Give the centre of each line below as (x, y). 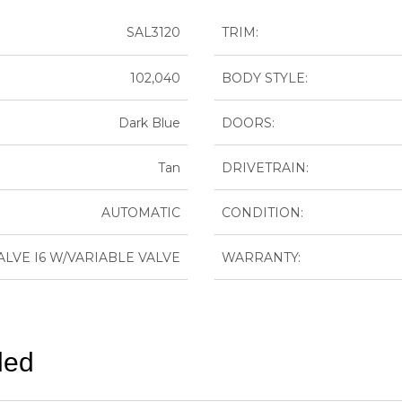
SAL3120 (153, 32)
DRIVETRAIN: (265, 167)
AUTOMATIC (141, 212)
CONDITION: (262, 212)
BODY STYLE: (265, 78)
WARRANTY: (261, 257)
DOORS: (248, 122)
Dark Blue (149, 122)
